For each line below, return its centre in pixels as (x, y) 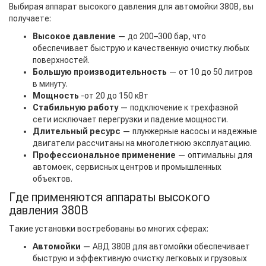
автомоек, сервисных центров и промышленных (127, 167)
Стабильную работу (75, 108)
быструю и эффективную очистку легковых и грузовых (140, 259)
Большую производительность (100, 72)
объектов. (53, 179)
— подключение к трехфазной (178, 108)
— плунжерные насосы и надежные (189, 132)
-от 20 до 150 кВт (114, 96)
